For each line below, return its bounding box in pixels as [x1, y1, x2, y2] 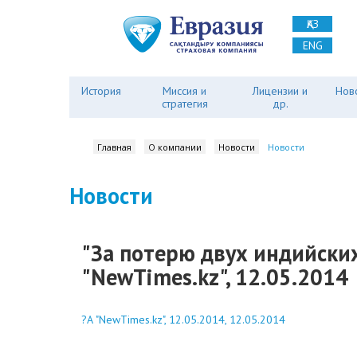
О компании [148, 141, 202, 153]
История [81, 84, 121, 98]
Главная [97, 141, 131, 153]
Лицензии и [253, 84, 308, 98]
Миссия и [163, 84, 207, 98]
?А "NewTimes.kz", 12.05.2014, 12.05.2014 [81, 312, 285, 327]
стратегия [161, 96, 208, 111]
